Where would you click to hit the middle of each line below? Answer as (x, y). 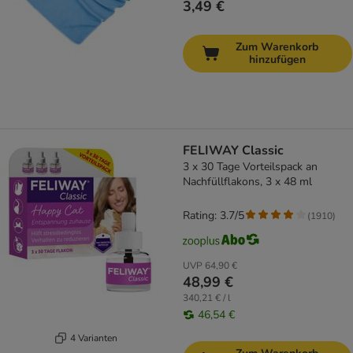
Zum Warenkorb (277, 47)
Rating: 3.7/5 (214, 216)
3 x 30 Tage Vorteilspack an (250, 167)
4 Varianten (93, 338)
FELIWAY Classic (233, 151)
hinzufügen (277, 60)
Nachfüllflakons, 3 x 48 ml (247, 182)
